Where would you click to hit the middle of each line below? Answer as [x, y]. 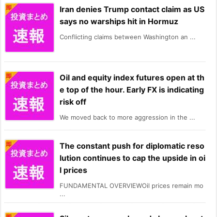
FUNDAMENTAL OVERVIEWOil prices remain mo [132, 186]
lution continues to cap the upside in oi [132, 158]
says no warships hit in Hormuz [119, 22]
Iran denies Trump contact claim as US [132, 9]
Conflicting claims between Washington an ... [128, 37]
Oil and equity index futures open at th [132, 78]
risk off [73, 102]
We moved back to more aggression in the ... [127, 117]
